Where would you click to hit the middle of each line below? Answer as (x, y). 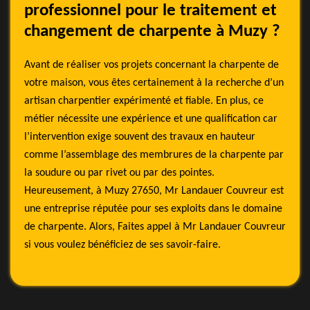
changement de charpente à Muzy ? (152, 31)
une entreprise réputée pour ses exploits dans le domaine (153, 209)
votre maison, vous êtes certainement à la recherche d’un (154, 83)
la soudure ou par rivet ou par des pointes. (119, 173)
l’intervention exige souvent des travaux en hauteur (140, 137)
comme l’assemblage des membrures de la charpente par (154, 155)
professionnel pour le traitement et (151, 11)
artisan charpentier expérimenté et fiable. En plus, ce (144, 101)
